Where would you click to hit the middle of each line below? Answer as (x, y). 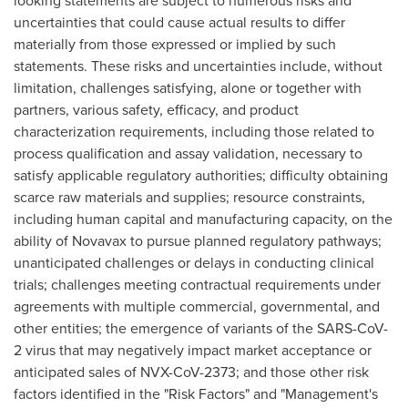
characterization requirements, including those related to (194, 132)
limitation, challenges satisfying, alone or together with (188, 88)
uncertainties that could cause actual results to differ (179, 22)
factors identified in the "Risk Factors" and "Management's (196, 394)
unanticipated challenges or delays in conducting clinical (194, 263)
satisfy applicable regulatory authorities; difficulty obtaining (201, 175)
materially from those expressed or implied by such (175, 44)
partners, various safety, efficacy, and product (156, 110)
